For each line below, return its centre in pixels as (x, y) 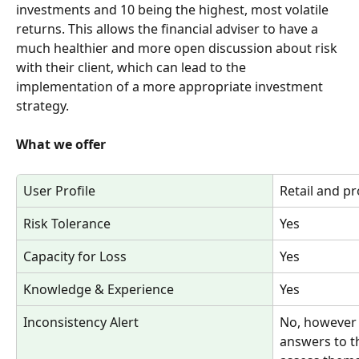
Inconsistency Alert (81, 322)
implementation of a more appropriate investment (171, 86)
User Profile (59, 190)
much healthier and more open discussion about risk (178, 48)
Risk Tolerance (67, 223)
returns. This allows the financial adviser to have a (169, 28)
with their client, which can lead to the (133, 67)
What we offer (61, 145)
